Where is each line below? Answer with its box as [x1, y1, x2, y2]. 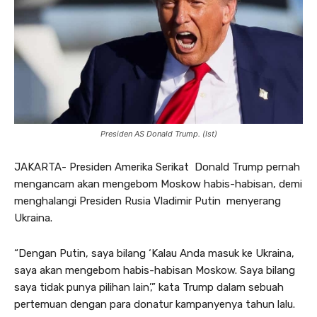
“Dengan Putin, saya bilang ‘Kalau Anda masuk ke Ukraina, [14, 246, 294, 260]
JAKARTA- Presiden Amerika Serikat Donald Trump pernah [14, 160, 300, 173]
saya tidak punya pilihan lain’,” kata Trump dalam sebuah [14, 280, 284, 294]
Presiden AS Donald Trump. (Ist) [100, 128, 217, 139]
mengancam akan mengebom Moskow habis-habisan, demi [14, 177, 302, 190]
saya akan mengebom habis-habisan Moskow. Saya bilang [14, 263, 295, 277]
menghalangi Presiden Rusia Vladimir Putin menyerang [14, 194, 281, 207]
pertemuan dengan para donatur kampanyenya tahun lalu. [14, 297, 295, 311]
